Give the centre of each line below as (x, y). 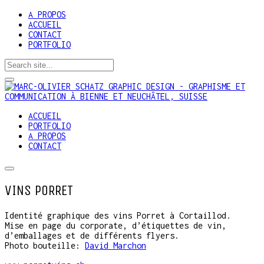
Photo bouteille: (45, 245)
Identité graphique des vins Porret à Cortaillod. (118, 215)
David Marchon (115, 245)
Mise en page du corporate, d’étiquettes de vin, (115, 225)
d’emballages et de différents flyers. (92, 235)
